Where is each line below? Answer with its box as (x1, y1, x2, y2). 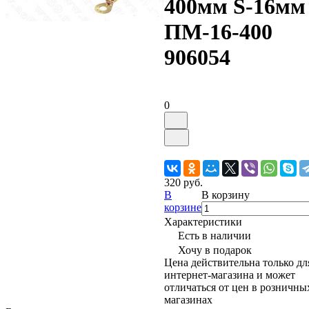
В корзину (201, 188, 250, 201)
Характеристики (164, 215, 242, 228)
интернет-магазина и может (164, 268, 295, 281)
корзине (164, 201, 201, 213)
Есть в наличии (178, 229, 251, 241)
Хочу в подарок (178, 243, 252, 256)
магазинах (164, 293, 212, 306)
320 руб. (164, 176, 203, 188)
